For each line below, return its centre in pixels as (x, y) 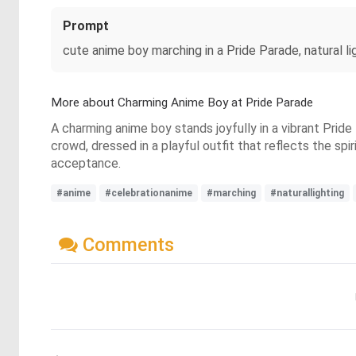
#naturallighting (307, 193)
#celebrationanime (149, 193)
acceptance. (86, 163)
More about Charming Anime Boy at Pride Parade (182, 103)
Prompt (86, 26)
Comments (126, 244)
